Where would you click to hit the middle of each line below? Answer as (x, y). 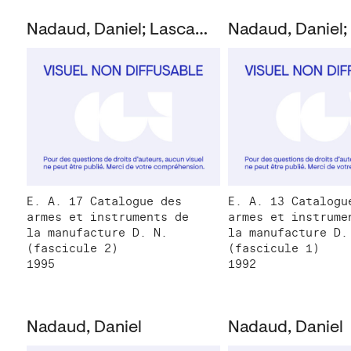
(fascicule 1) (274, 248)
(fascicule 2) (72, 248)
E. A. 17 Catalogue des (104, 201)
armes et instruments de (108, 217)
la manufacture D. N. (97, 232)
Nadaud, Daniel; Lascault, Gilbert (201, 31)
